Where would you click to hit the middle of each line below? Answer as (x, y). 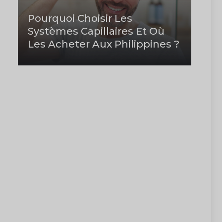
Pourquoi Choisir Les (80, 19)
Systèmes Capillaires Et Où (96, 31)
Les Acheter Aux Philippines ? (104, 44)
